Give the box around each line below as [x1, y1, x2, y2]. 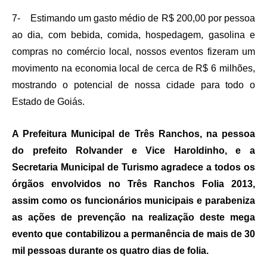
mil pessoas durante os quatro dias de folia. [12, 246, 211, 256]
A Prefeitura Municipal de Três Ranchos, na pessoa [12, 129, 255, 139]
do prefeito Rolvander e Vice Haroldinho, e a [12, 145, 255, 156]
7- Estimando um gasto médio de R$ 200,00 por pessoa [12, 13, 255, 24]
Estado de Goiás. [12, 97, 85, 107]
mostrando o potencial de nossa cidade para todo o [12, 80, 255, 91]
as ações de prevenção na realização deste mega [12, 212, 255, 223]
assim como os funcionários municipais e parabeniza [12, 195, 255, 206]
